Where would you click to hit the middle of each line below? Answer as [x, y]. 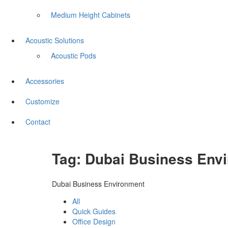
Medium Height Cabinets [91, 15]
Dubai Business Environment [98, 183]
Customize [42, 102]
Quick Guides [94, 211]
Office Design [94, 221]
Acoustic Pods [74, 56]
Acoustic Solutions [55, 40]
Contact [38, 122]
